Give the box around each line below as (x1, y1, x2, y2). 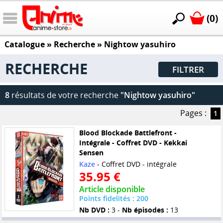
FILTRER (172, 64, 204, 76)
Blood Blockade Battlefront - (79, 128, 177, 138)
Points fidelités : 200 (79, 194, 148, 204)
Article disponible (79, 184, 145, 195)
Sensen (79, 148, 104, 158)
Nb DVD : (79, 205, 110, 215)
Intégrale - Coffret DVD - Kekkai (79, 138, 187, 148)
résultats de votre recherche (9, 90, 120, 101)
